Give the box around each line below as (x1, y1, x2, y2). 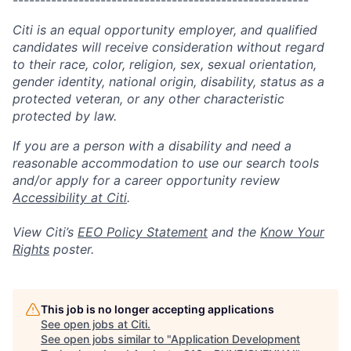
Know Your (260, 224, 324, 240)
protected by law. (13, 108, 117, 124)
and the (208, 224, 260, 240)
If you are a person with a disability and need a (13, 138, 291, 154)
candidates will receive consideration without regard (13, 39, 324, 55)
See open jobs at (41, 317, 131, 331)
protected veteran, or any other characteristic (13, 91, 284, 107)
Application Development (171, 332, 300, 346)
